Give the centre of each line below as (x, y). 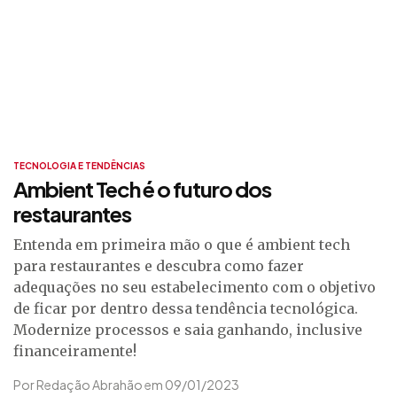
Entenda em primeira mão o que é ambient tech (182, 245)
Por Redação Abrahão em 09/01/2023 (126, 385)
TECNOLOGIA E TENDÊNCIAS (79, 166)
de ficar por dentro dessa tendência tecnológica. (186, 308)
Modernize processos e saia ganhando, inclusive (188, 330)
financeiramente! (75, 351)
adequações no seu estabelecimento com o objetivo (195, 287)
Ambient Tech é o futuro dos (142, 189)
